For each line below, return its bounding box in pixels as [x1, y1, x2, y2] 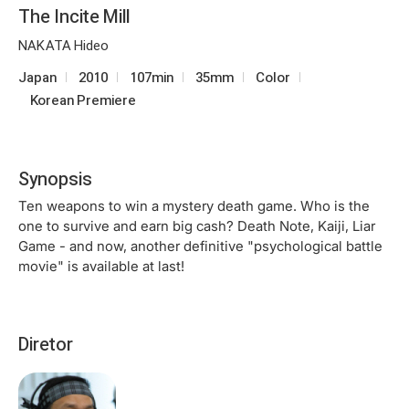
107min [130, 68, 173, 85]
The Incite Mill [18, 5, 130, 27]
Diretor [18, 332, 73, 355]
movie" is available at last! [18, 257, 184, 275]
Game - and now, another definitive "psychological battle [18, 236, 383, 255]
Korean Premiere [30, 91, 136, 108]
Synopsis [18, 167, 92, 190]
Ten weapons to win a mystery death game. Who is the [18, 196, 370, 215]
